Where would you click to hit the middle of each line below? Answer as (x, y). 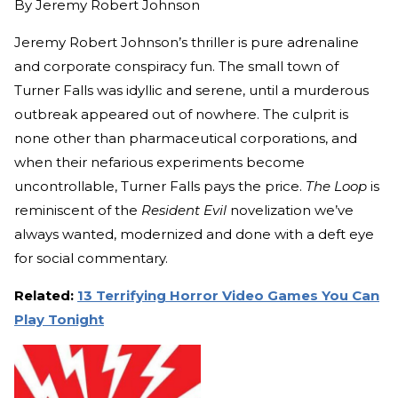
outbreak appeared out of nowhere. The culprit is (181, 115)
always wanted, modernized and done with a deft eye (194, 235)
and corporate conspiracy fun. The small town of (176, 67)
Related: (46, 296)
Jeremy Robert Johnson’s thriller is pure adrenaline (187, 43)
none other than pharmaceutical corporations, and (186, 139)
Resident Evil (184, 211)
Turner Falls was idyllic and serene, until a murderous (191, 91)
